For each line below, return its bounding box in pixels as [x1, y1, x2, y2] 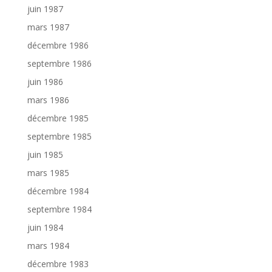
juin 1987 [27, 3, 63, 15]
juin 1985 [27, 149, 63, 161]
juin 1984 [27, 222, 63, 234]
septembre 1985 [27, 131, 92, 143]
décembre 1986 [27, 39, 89, 52]
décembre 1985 [27, 112, 89, 124]
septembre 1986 [27, 58, 92, 70]
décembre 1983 [27, 258, 89, 270]
